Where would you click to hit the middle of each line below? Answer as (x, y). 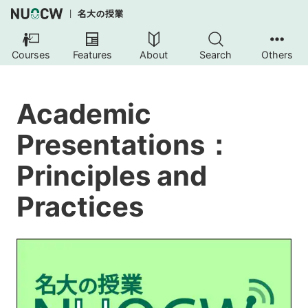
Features (92, 55)
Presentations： (124, 145)
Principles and (112, 176)
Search (216, 55)
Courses (31, 55)
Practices (80, 207)
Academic (84, 114)
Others (277, 55)
